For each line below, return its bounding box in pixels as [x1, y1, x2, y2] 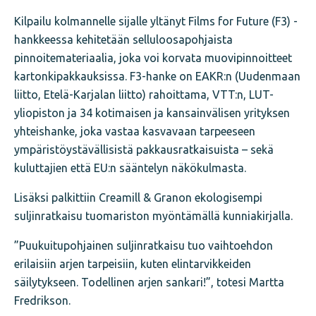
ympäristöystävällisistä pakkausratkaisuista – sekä [14, 142, 274, 156]
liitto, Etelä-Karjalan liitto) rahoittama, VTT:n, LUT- [14, 87, 274, 101]
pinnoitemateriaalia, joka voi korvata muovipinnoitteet [14, 51, 292, 64]
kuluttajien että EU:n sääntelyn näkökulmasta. [14, 161, 246, 174]
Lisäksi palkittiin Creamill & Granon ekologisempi [14, 190, 262, 204]
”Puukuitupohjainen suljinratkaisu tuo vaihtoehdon [14, 238, 273, 252]
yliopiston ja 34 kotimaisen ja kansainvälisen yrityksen [14, 106, 290, 119]
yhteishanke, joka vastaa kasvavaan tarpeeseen [14, 124, 255, 138]
